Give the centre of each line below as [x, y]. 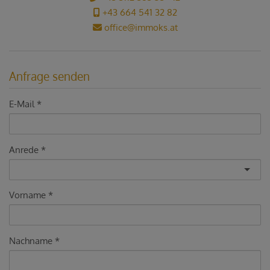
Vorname [27, 195]
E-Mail [22, 104]
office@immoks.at [140, 27]
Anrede [24, 149]
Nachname [31, 240]
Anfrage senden [49, 76]
